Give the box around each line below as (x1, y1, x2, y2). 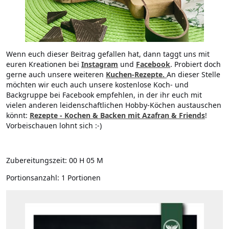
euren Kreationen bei (6, 59, 81, 70)
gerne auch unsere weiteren (6, 70, 106, 80)
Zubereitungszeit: (6, 155, 67, 166)
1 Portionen (61, 173, 101, 183)
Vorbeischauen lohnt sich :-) (6, 121, 102, 131)
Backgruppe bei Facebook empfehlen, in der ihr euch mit (6, 90, 202, 100)
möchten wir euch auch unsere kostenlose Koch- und (6, 80, 189, 90)
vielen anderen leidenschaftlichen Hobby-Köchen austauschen (6, 100, 221, 110)
